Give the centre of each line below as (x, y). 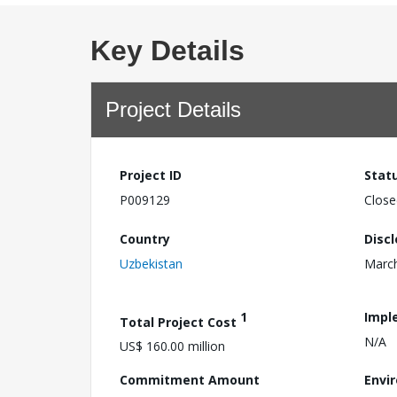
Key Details (167, 51)
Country (145, 238)
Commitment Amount (190, 380)
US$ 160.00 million (172, 346)
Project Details (173, 109)
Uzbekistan (151, 263)
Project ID (151, 175)
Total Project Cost (180, 322)
